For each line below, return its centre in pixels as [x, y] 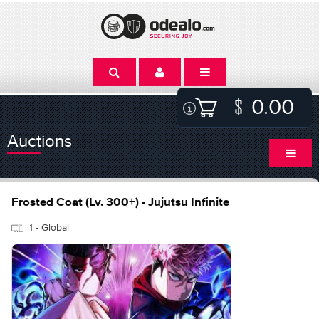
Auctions [40, 141]
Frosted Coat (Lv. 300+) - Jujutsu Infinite [120, 203]
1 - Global [49, 227]
